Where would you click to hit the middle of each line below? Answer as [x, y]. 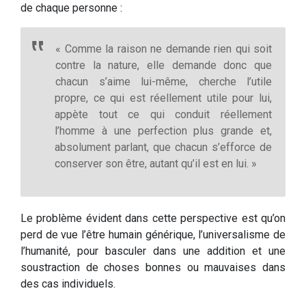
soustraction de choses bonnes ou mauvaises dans [153, 268]
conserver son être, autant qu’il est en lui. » [156, 164]
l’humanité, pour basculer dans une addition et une [153, 251]
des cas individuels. [68, 284]
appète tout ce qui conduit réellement [163, 115]
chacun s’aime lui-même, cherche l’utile [164, 82]
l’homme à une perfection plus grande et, [163, 131]
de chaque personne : [71, 8]
